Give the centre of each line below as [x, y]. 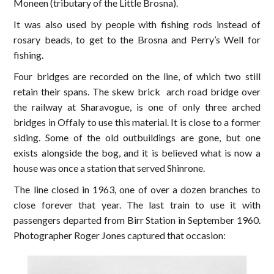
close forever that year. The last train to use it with [137, 205]
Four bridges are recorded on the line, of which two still [137, 76]
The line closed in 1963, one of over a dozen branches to [137, 190]
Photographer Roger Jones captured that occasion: [120, 235]
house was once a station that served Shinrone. [109, 168]
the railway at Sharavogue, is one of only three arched [137, 107]
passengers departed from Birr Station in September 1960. [137, 220]
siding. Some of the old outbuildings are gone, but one [137, 138]
